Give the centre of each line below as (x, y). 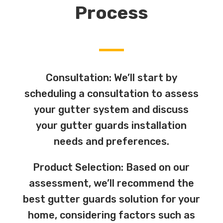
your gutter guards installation (111, 125)
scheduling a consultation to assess (111, 93)
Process (111, 12)
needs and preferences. (111, 141)
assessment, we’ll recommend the (111, 183)
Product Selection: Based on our (111, 167)
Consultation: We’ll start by (111, 77)
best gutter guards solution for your (111, 199)
